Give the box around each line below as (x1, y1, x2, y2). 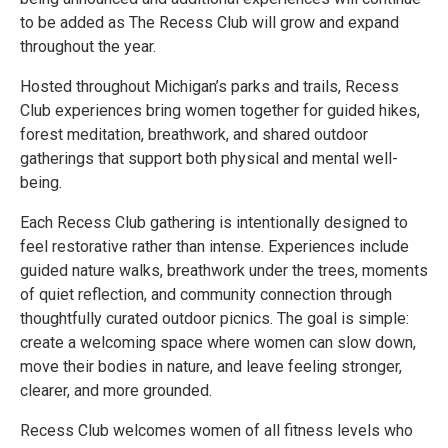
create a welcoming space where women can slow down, (20, 332, 416, 352)
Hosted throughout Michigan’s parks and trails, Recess (20, 76, 399, 96)
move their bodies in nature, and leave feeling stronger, (20, 356, 402, 376)
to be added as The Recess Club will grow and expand (20, 12, 399, 32)
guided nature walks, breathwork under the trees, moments (20, 260, 428, 280)
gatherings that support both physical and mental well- (20, 148, 398, 168)
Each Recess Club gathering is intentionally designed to (20, 212, 408, 232)
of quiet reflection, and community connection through (20, 284, 392, 304)
